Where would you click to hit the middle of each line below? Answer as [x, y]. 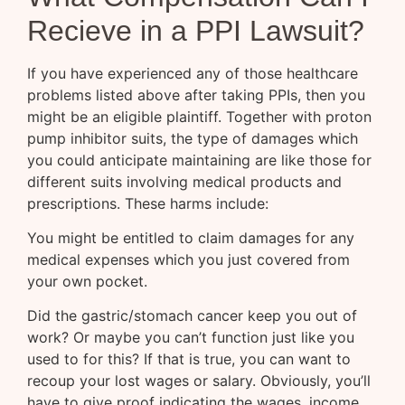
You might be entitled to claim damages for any [191, 237]
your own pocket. [87, 281]
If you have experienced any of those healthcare [193, 73]
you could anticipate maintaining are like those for [199, 160]
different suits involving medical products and [184, 181]
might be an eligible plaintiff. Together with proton [199, 116]
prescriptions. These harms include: [148, 203]
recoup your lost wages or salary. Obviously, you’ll [199, 381]
